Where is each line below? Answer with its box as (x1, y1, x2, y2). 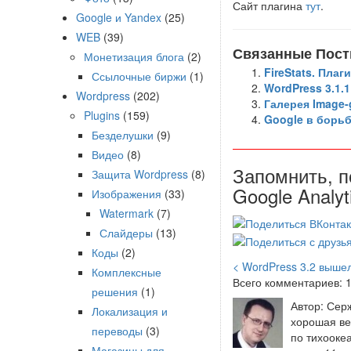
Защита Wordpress (92, 166, 188, 182)
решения (92, 284, 138, 299)
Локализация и (92, 303, 168, 319)
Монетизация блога (84, 49, 184, 64)
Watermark (100, 205, 154, 221)
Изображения (92, 186, 161, 201)
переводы (92, 323, 143, 338)
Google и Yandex (76, 9, 161, 25)
